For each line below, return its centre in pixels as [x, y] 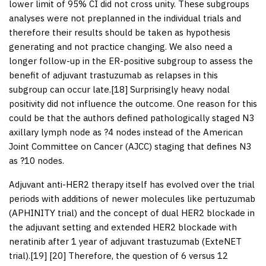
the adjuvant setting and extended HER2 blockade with [123, 227]
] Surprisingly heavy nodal [177, 89]
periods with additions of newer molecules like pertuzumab [132, 198]
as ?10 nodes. [37, 160]
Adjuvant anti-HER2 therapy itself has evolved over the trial [132, 184]
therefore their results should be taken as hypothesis [120, 32]
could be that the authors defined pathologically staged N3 [132, 118]
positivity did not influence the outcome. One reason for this [133, 103]
